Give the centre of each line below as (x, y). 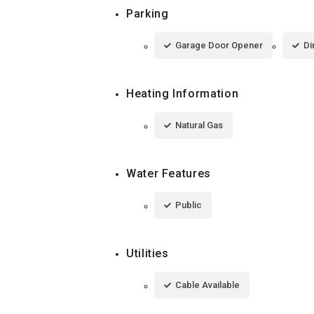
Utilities (148, 253)
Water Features (169, 173)
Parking (148, 13)
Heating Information (183, 93)
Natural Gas (199, 125)
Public (189, 205)
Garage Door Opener (219, 45)
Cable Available (207, 285)
